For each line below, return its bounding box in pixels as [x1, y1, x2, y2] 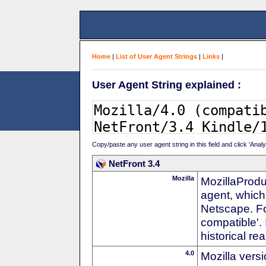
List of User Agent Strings [116, 53, 197, 60]
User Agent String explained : [92, 78, 241, 91]
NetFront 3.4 [109, 158, 160, 169]
